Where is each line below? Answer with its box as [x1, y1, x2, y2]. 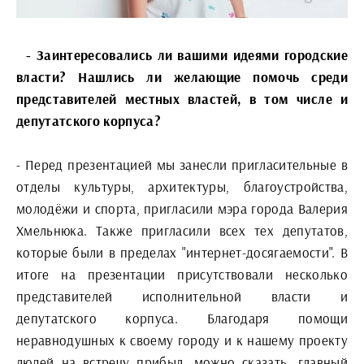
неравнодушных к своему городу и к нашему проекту [16, 331, 348, 349]
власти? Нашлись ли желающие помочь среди [16, 67, 348, 85]
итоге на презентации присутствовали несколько [16, 265, 348, 283]
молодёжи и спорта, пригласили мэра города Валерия [16, 199, 348, 217]
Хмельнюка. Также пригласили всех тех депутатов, [16, 221, 348, 239]
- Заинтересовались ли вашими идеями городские [16, 45, 348, 63]
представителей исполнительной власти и [16, 287, 348, 305]
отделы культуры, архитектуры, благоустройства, [16, 177, 348, 195]
